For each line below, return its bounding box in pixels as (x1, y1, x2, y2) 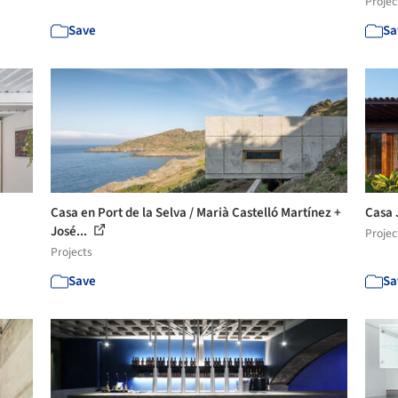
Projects (51, 243, 93, 260)
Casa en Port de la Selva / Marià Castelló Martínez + (51, 203, 342, 222)
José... (51, 222, 91, 241)
